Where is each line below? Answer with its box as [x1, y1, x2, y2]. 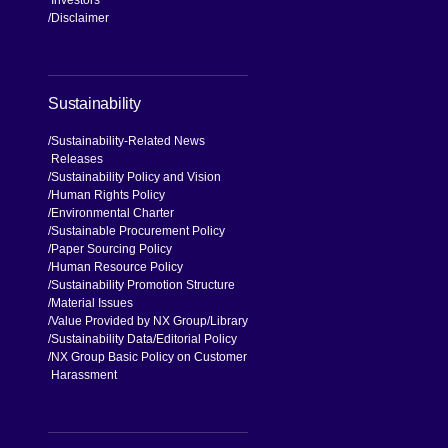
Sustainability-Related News [51, 133, 205, 148]
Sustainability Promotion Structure [51, 277, 235, 292]
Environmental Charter [51, 205, 174, 220]
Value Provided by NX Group [51, 313, 207, 328]
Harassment [51, 367, 117, 382]
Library [210, 313, 248, 328]
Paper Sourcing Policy [51, 241, 172, 256]
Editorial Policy [156, 331, 237, 346]
